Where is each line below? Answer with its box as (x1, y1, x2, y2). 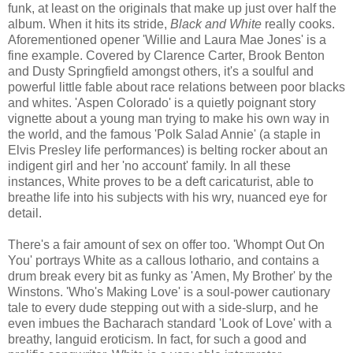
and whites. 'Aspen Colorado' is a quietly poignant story (8, 95, 316, 110)
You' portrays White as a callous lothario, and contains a (8, 253, 319, 267)
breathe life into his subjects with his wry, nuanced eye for (8, 190, 327, 204)
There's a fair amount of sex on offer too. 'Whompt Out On (8, 237, 325, 251)
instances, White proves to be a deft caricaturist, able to (8, 174, 314, 188)
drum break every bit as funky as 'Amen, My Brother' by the (8, 269, 333, 283)
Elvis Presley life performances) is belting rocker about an (8, 143, 328, 157)
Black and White (170, 17, 265, 31)
